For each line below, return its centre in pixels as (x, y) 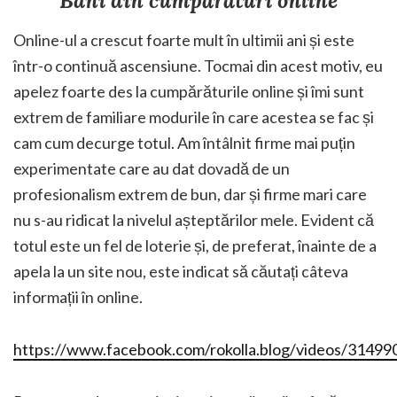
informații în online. (78, 297)
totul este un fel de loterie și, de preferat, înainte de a (195, 246)
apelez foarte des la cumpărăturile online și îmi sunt (189, 92)
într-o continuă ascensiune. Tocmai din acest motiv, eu (198, 66)
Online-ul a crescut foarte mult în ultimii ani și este (184, 40)
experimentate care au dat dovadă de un (152, 169)
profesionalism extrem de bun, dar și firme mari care (190, 195)
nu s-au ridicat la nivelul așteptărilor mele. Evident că (194, 220)
